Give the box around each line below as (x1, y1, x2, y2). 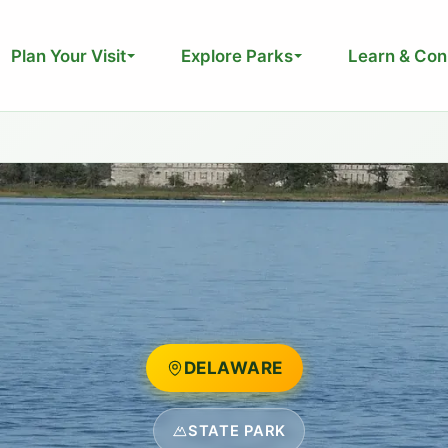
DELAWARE (183, 357, 283, 378)
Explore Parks (181, 45, 293, 66)
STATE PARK (187, 422, 287, 440)
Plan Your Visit (11, 45, 126, 66)
